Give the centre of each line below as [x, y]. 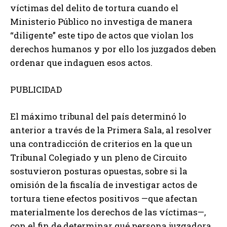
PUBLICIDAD [36, 89]
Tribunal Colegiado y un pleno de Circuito [99, 157]
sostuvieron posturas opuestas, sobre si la [99, 171]
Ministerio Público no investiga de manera [101, 21]
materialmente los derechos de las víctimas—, [108, 212]
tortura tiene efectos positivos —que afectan [104, 198]
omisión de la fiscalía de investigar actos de [104, 184]
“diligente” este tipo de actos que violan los [102, 35]
